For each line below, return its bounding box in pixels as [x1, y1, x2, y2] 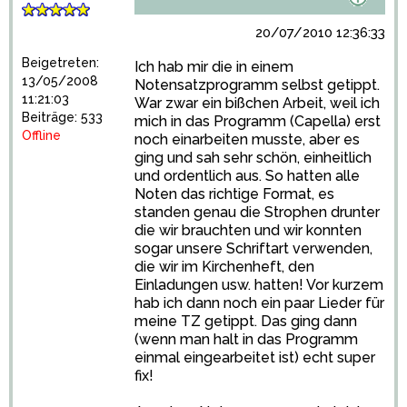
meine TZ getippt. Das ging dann [134, 313, 357, 330]
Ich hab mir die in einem [134, 58, 293, 75]
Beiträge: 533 [22, 110, 103, 124]
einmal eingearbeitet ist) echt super [134, 349, 375, 366]
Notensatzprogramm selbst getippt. [134, 76, 380, 94]
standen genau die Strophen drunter [134, 203, 380, 221]
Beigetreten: [22, 55, 99, 70]
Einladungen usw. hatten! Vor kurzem [134, 276, 383, 293]
